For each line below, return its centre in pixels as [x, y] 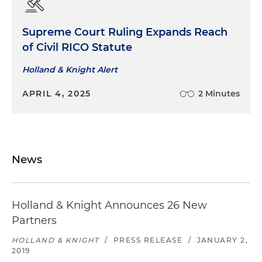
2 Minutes [219, 93]
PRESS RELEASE [148, 240]
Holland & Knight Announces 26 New [109, 205]
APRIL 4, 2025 [57, 93]
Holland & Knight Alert [70, 69]
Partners [34, 220]
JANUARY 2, [223, 240]
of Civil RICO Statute [77, 47]
